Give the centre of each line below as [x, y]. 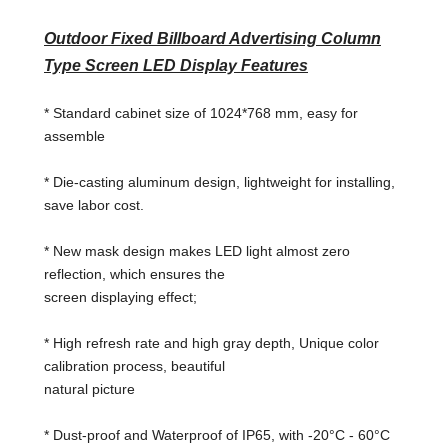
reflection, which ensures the [134, 274]
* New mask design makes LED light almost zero [197, 251]
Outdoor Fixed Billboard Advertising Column [212, 38]
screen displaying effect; [120, 297]
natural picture [89, 389]
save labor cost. [94, 205]
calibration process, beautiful [134, 366]
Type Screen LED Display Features [176, 65]
